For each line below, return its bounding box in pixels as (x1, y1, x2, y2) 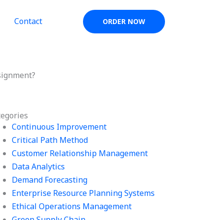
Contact (14, 16, 42, 27)
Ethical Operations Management (12, 201, 132, 212)
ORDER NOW (103, 17, 145, 26)
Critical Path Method (12, 135, 88, 145)
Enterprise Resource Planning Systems (12, 188, 155, 198)
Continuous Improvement (12, 121, 107, 132)
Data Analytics (12, 161, 65, 172)
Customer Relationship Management (12, 148, 148, 159)
